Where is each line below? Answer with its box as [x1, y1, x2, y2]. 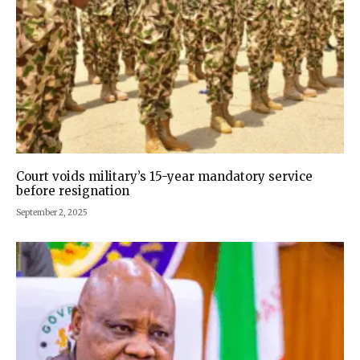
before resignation [16, 182, 129, 198]
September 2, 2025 [16, 207, 88, 218]
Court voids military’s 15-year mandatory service [16, 168, 313, 184]
